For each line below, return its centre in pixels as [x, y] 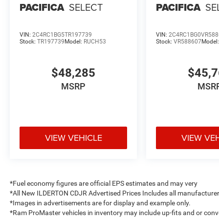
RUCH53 [95, 41]
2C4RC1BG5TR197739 [62, 34]
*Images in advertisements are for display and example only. [100, 203]
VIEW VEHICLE [73, 137]
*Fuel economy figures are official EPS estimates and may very [104, 183]
